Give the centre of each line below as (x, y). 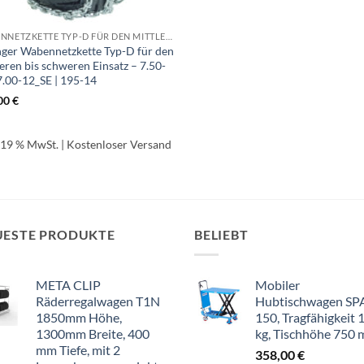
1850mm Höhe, (79, 317)
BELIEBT (221, 235)
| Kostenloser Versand (116, 144)
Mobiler (277, 284)
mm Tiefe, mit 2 (78, 349)
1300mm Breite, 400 (93, 333)
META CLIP (68, 284)
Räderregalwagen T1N (98, 301)
